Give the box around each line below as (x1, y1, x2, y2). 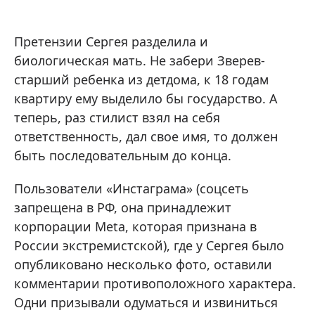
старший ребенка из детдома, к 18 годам (14, 71, 269, 89)
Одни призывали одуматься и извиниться (14, 294, 278, 311)
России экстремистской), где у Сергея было (14, 237, 284, 255)
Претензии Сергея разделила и (14, 33, 208, 51)
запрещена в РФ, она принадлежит (14, 199, 231, 217)
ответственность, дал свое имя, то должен (14, 128, 278, 146)
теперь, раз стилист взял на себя (14, 109, 220, 127)
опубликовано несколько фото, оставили (14, 256, 272, 274)
